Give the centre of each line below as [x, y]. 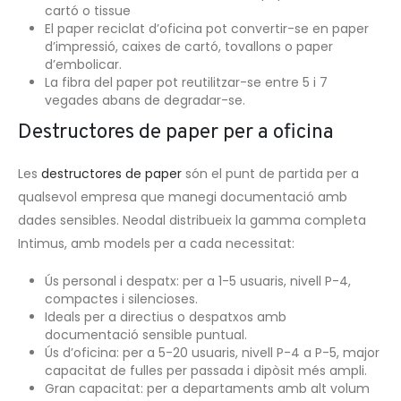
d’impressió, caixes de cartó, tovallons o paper [188, 47]
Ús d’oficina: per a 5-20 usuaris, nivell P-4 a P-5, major [212, 352]
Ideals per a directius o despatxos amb [165, 316]
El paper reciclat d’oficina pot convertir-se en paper [206, 29]
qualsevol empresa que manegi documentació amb [183, 197]
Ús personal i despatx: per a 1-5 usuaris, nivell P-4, [197, 281]
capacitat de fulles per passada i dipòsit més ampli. [205, 370]
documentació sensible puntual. [145, 334]
